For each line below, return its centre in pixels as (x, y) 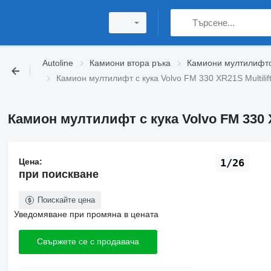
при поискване (58, 174)
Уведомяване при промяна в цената (86, 214)
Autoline (58, 63)
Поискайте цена (66, 200)
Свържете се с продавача (88, 242)
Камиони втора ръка (130, 63)
